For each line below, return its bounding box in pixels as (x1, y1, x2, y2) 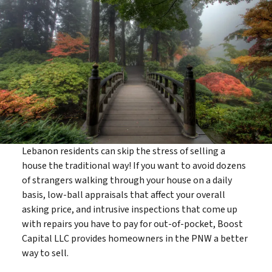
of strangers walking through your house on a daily (21, 174, 232, 188)
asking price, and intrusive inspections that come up (21, 203, 237, 217)
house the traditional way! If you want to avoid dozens (21, 159, 246, 173)
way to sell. (21, 246, 69, 260)
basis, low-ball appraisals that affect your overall (21, 188, 225, 202)
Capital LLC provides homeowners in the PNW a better (21, 232, 248, 246)
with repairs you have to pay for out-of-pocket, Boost (21, 217, 243, 231)
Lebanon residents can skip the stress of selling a (21, 144, 225, 158)
